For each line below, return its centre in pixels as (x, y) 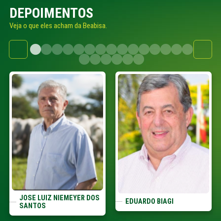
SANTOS (32, 206)
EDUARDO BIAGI (149, 201)
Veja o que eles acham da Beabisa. (58, 25)
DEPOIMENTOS (51, 13)
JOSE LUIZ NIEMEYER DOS (59, 198)
